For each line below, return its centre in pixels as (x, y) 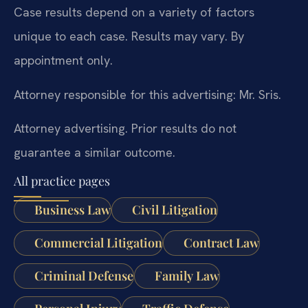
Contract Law (221, 242)
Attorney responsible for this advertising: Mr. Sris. (147, 94)
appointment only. (63, 60)
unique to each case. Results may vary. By (129, 36)
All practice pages (62, 180)
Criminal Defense (84, 275)
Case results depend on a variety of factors (134, 12)
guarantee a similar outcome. (95, 153)
